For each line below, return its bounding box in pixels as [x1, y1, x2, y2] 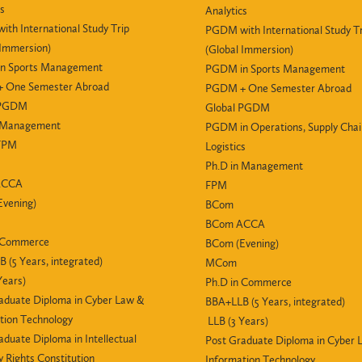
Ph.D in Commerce [205, 276, 292, 289]
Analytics [205, 4, 247, 18]
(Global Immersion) [205, 43, 293, 57]
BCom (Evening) [205, 237, 279, 250]
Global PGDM [205, 101, 270, 115]
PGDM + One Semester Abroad [205, 82, 351, 95]
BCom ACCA [205, 217, 265, 231]
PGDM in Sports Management [205, 62, 345, 76]
